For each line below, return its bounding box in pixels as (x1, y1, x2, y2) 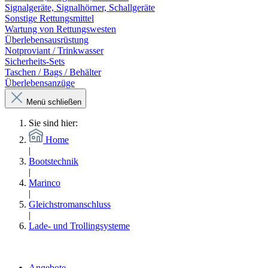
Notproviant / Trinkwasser (5, 45, 103, 56)
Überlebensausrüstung (5, 35, 89, 45)
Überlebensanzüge (5, 78, 75, 88)
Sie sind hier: (29, 118, 78, 128)
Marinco (29, 178, 60, 188)
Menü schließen (26, 98, 81, 106)
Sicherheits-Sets (5, 56, 65, 66)
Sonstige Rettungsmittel (5, 13, 94, 23)
